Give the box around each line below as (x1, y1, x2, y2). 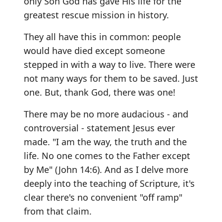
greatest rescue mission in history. (24, 9, 169, 21)
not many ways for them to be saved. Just (24, 72, 198, 84)
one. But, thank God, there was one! (24, 86, 175, 98)
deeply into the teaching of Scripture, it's (24, 177, 195, 189)
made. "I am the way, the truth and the (24, 136, 187, 148)
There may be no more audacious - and (24, 108, 188, 120)
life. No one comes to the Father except (24, 150, 190, 162)
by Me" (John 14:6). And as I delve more (24, 164, 188, 175)
